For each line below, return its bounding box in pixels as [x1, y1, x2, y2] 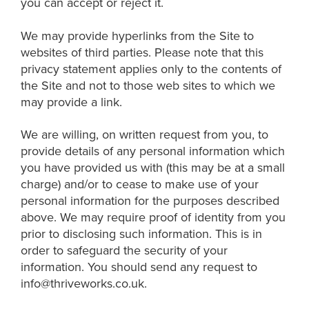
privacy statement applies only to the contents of [21, 59, 281, 78]
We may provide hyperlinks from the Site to [21, 26, 254, 45]
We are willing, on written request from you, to [21, 126, 268, 143]
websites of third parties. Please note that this [21, 43, 263, 61]
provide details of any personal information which [21, 142, 285, 160]
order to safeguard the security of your [21, 241, 228, 259]
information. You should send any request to [21, 258, 257, 276]
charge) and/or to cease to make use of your [21, 175, 259, 193]
